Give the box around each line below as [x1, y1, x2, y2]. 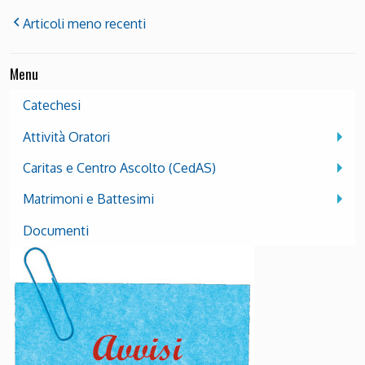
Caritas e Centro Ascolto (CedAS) [23, 160, 216, 176]
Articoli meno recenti [23, 15, 146, 32]
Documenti [23, 222, 89, 239]
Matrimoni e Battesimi [23, 191, 154, 208]
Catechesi [23, 97, 81, 114]
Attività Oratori [23, 128, 110, 145]
